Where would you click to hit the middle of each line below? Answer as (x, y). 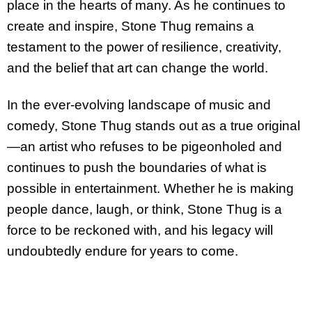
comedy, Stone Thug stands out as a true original (154, 125)
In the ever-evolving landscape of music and (139, 104)
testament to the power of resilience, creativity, (144, 47)
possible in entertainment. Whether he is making (150, 188)
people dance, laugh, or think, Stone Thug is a (145, 209)
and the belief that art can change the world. (138, 68)
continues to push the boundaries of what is (137, 167)
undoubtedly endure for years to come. (123, 251)
